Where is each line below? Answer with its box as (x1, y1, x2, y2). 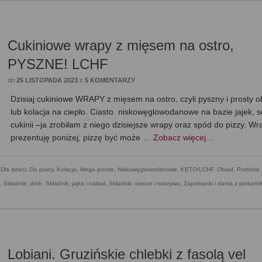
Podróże (237, 166, 260, 173)
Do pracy (30, 166, 53, 173)
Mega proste (80, 166, 114, 173)
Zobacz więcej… (153, 133, 215, 143)
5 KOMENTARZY (85, 77, 136, 84)
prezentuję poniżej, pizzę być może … (11, 133, 154, 143)
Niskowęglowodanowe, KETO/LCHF (118, 166, 213, 173)
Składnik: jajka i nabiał (46, 180, 105, 187)
